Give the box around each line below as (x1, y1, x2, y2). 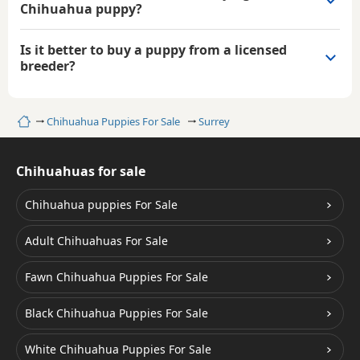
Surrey (198, 114, 230, 129)
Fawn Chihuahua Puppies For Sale (25, 269, 208, 285)
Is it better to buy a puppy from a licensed (20, 41, 287, 59)
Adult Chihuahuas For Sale (25, 233, 168, 249)
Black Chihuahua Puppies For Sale (25, 305, 208, 321)
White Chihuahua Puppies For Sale (25, 342, 211, 358)
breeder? (20, 57, 76, 76)
